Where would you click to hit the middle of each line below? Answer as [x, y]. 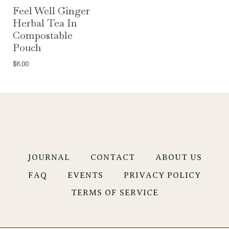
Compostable [42, 35]
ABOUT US [178, 158]
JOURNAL [49, 158]
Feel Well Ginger [51, 10]
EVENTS [85, 175]
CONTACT [112, 158]
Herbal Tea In [45, 23]
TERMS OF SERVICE [114, 193]
